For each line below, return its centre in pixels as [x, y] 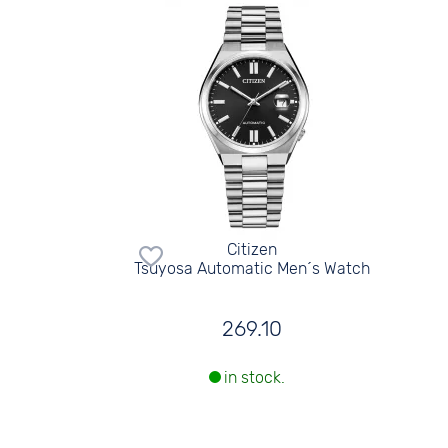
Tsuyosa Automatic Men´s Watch [252, 268]
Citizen [252, 249]
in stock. [255, 378]
